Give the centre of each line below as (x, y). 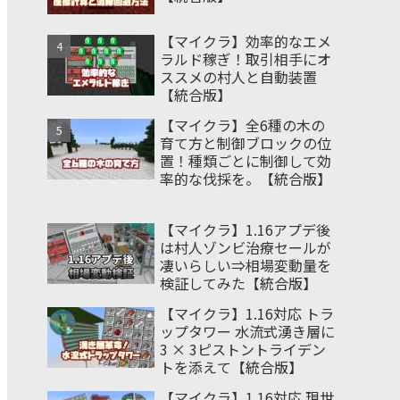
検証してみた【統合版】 (238, 283)
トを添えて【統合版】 (231, 367)
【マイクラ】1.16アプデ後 (245, 229)
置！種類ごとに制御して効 (246, 161)
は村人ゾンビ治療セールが (246, 247)
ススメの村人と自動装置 (238, 77)
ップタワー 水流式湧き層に (247, 331)
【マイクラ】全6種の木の (242, 125)
